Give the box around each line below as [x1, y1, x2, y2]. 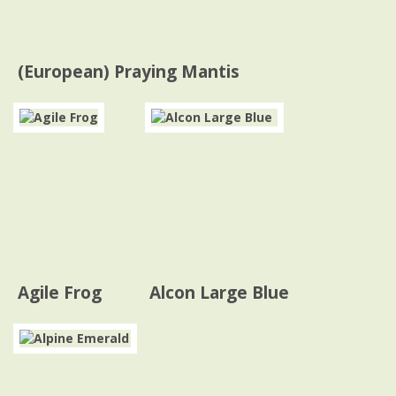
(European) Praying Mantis [18, 60, 240, 83]
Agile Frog [18, 281, 102, 304]
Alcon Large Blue [149, 281, 289, 304]
